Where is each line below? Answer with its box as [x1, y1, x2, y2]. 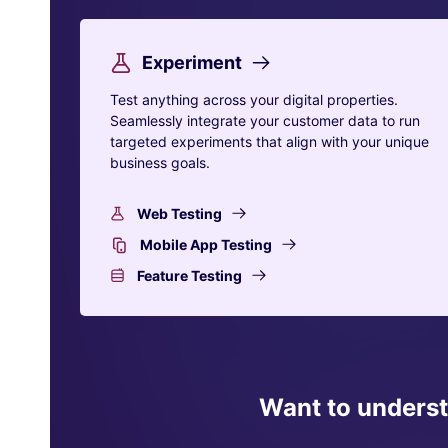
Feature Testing [137, 267, 242, 284]
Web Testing [137, 205, 222, 222]
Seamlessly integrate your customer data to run [110, 112, 420, 129]
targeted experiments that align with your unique [110, 133, 429, 150]
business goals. [110, 154, 210, 171]
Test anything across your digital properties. [110, 91, 398, 108]
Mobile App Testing [140, 236, 272, 253]
